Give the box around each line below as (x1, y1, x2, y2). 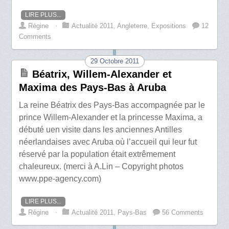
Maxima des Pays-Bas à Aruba (19, 81, 167, 93)
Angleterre (117, 21, 148, 30)
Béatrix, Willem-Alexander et (32, 68, 172, 80)
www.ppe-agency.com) (19, 174, 102, 183)
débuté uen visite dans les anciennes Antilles (19, 125, 182, 134)
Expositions (151, 21, 187, 30)
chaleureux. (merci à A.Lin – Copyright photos (19, 162, 184, 171)
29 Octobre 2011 (90, 57, 139, 65)
